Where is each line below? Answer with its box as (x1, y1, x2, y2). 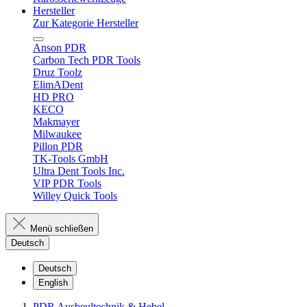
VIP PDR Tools (33, 177, 101, 189)
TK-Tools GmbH (33, 153, 108, 164)
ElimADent (33, 79, 83, 90)
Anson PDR (33, 42, 86, 53)
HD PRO (33, 91, 74, 103)
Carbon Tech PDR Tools (33, 54, 140, 66)
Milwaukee (33, 128, 82, 140)
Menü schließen (30, 223, 93, 234)
